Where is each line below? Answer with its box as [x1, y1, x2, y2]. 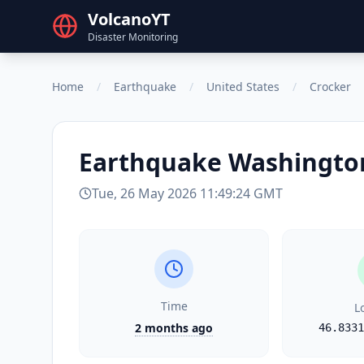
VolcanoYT [88, 8, 171, 30]
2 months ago [135, 320, 213, 336]
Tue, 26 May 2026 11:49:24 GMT [92, 184, 283, 202]
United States [206, 79, 279, 94]
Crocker [310, 79, 351, 94]
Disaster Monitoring [88, 30, 178, 44]
